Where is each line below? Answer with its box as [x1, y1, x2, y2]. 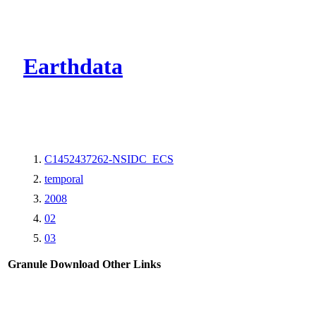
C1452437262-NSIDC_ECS [44, 152, 174, 165]
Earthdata [23, 54, 123, 80]
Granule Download [8, 257, 99, 270]
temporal [44, 172, 83, 185]
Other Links [102, 257, 161, 270]
